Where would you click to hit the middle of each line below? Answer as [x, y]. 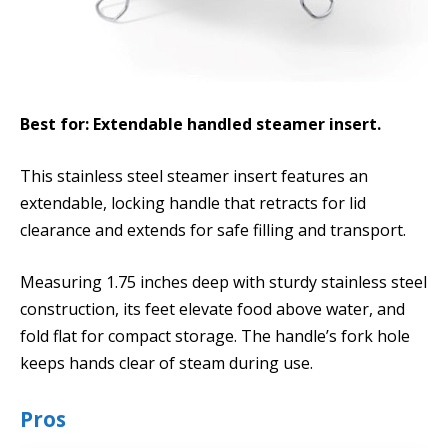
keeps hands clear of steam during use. [166, 362]
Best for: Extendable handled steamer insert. [200, 124]
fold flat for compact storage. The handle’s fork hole [215, 335]
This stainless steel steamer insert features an [194, 175]
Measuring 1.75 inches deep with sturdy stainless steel [223, 281]
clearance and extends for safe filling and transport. [213, 229]
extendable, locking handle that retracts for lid [193, 202]
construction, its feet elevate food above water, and [212, 308]
